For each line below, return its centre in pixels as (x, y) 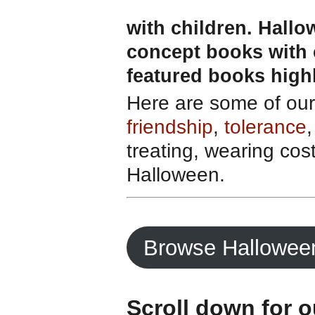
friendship (170, 127)
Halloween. (176, 174)
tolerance (265, 127)
